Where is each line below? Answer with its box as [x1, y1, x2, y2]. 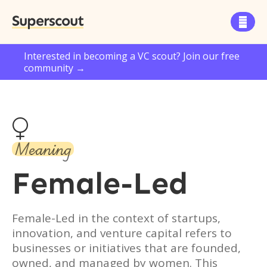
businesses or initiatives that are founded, [12, 240, 241, 256]
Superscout [12, 12, 83, 30]
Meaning [14, 137, 72, 161]
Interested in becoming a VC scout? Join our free [24, 49, 240, 63]
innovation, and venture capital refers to [12, 225, 232, 241]
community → [24, 61, 85, 74]
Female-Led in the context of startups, [12, 210, 221, 226]
